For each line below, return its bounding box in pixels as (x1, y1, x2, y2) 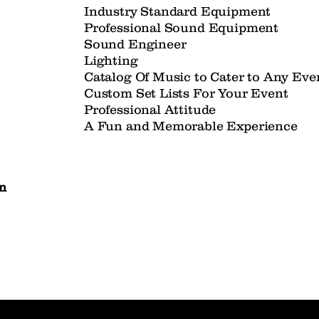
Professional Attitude (84, 103, 220, 117)
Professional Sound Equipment (84, 21, 282, 35)
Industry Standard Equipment (84, 4, 274, 19)
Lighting (84, 53, 138, 68)
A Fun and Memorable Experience (84, 119, 301, 133)
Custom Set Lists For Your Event (84, 86, 292, 100)
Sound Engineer (84, 37, 187, 51)
